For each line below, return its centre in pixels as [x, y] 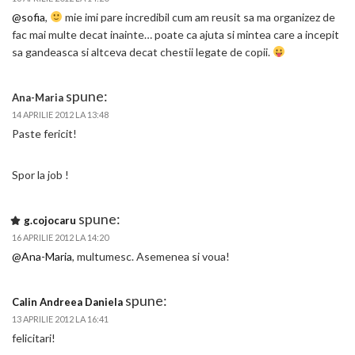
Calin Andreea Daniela [67, 302]
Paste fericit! [44, 134]
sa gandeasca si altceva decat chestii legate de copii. [142, 52]
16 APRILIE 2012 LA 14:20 [60, 237]
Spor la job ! [40, 175]
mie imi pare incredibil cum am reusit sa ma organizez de [198, 17]
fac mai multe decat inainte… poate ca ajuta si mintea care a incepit [176, 34]
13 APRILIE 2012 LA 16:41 [60, 319]
